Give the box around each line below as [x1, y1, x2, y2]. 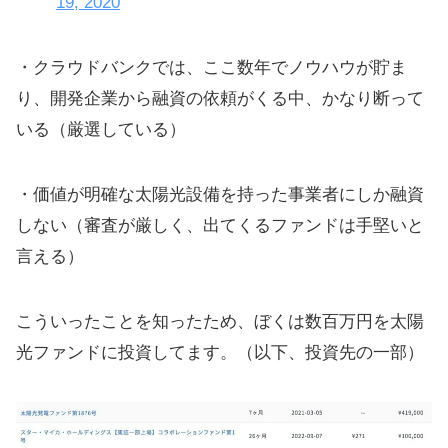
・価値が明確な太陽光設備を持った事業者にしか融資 [16, 184, 424, 204]
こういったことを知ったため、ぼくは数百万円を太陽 [16, 311, 424, 331]
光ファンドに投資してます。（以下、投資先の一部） [16, 342, 424, 362]
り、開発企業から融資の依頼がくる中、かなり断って [16, 88, 424, 108]
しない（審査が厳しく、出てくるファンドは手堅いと [16, 215, 424, 235]
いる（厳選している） [16, 119, 186, 139]
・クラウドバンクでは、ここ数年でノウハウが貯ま [16, 57, 407, 77]
